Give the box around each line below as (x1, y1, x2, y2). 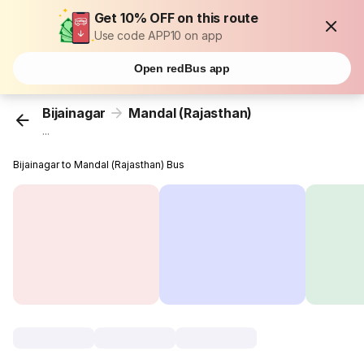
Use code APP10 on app (93, 28, 223, 42)
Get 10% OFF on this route (93, 10, 259, 26)
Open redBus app (133, 62, 231, 75)
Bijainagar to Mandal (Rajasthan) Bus (13, 158, 185, 171)
